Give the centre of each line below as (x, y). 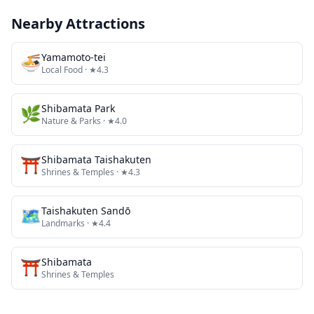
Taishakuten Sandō (86, 211)
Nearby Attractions (78, 23)
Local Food (62, 70)
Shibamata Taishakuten (96, 159)
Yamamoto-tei (74, 57)
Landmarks (63, 223)
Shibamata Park (78, 108)
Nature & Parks (71, 121)
